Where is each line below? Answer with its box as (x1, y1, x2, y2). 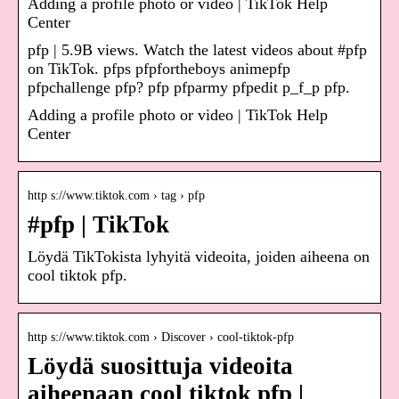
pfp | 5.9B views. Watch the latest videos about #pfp (28, 41, 367, 60)
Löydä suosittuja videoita (28, 353, 293, 380)
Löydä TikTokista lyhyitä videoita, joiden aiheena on (28, 248, 370, 266)
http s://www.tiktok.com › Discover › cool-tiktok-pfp (28, 330, 294, 345)
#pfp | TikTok (28, 211, 169, 239)
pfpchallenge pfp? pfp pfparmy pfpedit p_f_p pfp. (28, 78, 350, 97)
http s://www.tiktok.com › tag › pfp (28, 189, 205, 203)
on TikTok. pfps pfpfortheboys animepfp (28, 60, 290, 78)
